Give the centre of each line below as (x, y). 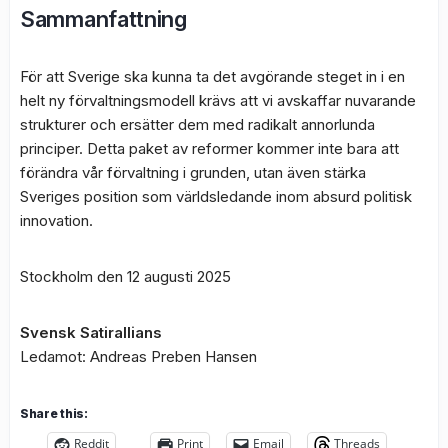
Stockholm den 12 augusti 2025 (125, 277)
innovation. (56, 221)
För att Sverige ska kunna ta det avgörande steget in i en (212, 77)
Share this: (54, 414)
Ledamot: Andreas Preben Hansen (138, 357)
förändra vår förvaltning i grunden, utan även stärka (193, 173)
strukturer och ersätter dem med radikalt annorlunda (197, 125)
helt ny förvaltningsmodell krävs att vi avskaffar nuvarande (218, 101)
